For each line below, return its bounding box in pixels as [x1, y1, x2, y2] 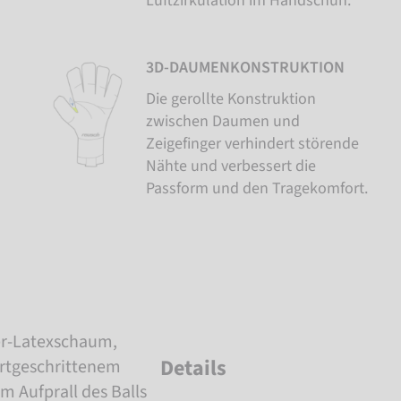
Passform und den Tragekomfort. [146, 176, 369, 200]
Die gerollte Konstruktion [146, 87, 317, 110]
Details [160, 352, 226, 384]
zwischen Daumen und [146, 109, 301, 132]
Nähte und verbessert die [146, 154, 317, 177]
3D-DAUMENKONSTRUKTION [146, 55, 346, 79]
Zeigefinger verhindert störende [146, 132, 360, 155]
